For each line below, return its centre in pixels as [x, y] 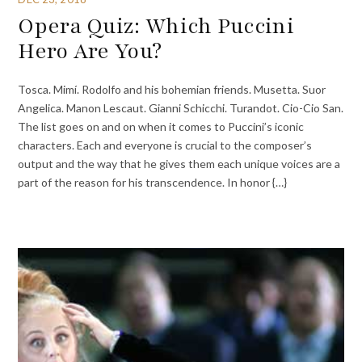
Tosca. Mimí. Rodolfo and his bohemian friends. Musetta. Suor [172, 89]
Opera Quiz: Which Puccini [156, 26]
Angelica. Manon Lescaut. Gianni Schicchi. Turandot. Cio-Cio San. [181, 107]
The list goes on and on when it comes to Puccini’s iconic [161, 126]
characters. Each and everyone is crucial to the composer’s [165, 145]
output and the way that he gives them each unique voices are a [179, 163]
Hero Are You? [90, 51]
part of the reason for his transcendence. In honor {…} [153, 182]
